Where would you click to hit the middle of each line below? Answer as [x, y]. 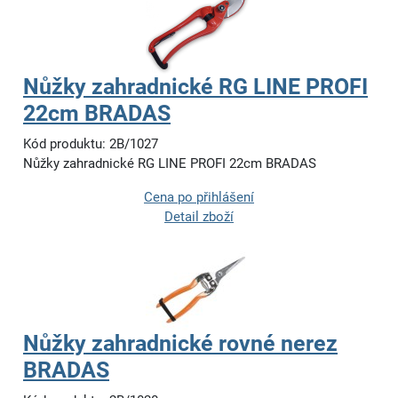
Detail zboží [199, 217]
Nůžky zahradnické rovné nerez [180, 344]
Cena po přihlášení [199, 198]
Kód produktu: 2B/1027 [91, 144]
